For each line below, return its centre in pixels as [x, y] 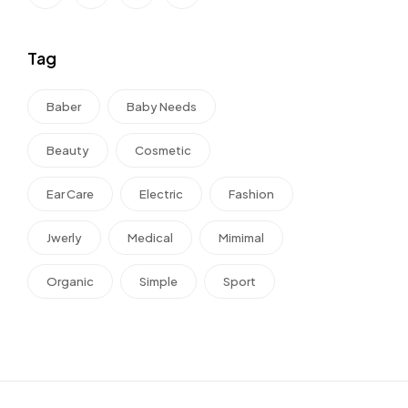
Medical [150, 238]
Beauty [68, 150]
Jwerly [64, 238]
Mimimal [241, 238]
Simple [158, 281]
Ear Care [70, 194]
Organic [70, 281]
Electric [161, 194]
